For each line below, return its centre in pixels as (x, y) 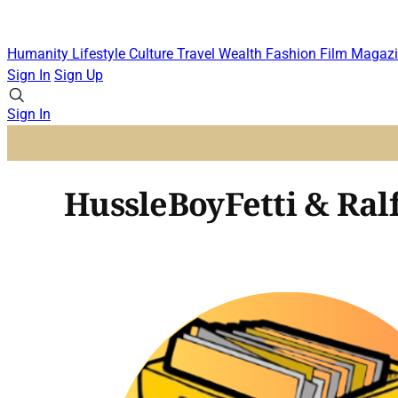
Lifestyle (100, 54)
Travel (198, 54)
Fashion (293, 54)
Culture (153, 54)
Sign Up (79, 76)
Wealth (242, 54)
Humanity (40, 54)
